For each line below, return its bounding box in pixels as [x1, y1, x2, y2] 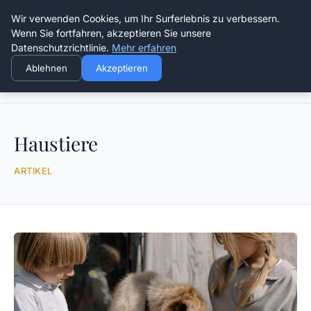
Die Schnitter [92, 10, 219, 40]
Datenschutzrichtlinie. [11, 42, 112, 53]
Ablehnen [26, 62, 67, 74]
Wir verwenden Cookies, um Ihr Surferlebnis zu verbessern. [11, 12, 280, 24]
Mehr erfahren [112, 42, 176, 53]
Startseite [14, 79, 58, 92]
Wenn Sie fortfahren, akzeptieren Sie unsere [11, 27, 211, 39]
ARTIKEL [14, 165, 53, 176]
